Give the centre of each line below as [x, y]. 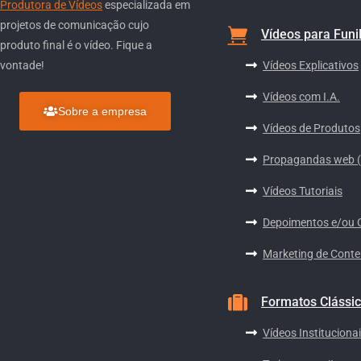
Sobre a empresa [102, 112]
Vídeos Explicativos [311, 65]
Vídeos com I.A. [301, 96]
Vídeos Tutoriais [303, 191]
